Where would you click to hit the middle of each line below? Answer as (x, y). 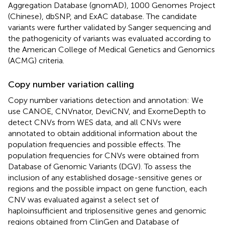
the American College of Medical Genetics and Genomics (111, 49)
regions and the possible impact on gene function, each (107, 188)
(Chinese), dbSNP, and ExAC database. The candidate (102, 16)
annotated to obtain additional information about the (103, 133)
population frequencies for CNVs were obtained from (103, 155)
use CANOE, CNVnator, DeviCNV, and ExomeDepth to (107, 111)
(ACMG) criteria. (36, 60)
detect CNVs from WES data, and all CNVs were (95, 122)
